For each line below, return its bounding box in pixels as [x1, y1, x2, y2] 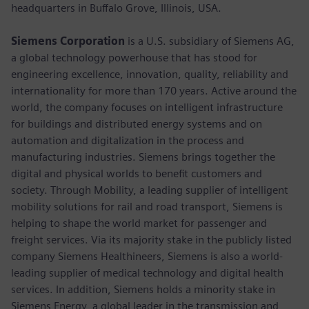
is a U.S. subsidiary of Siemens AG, [125, 34, 295, 48]
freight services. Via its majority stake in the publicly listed [11, 232, 292, 246]
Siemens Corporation [11, 34, 125, 48]
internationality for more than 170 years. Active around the [11, 83, 297, 97]
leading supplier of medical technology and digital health [11, 266, 283, 279]
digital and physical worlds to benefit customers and [11, 166, 262, 180]
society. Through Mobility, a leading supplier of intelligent [11, 183, 288, 197]
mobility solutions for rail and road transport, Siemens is [11, 199, 283, 213]
